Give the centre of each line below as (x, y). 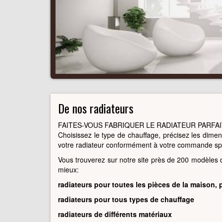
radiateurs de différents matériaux (115, 214)
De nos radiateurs (96, 108)
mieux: (68, 169)
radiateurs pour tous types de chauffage (126, 199)
